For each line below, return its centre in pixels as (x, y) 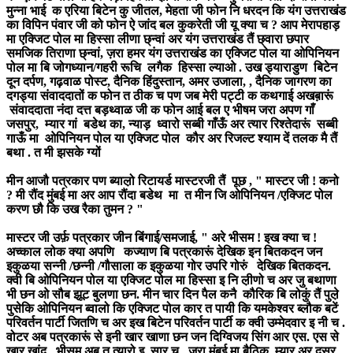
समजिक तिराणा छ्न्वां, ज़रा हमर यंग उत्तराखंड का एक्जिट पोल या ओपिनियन (173, 53)
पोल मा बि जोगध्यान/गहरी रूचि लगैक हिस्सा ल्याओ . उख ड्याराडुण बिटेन (176, 67)
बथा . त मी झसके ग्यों (54, 152)
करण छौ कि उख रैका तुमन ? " (75, 209)
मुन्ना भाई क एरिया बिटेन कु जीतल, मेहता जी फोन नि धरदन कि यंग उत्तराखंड (176, 10)
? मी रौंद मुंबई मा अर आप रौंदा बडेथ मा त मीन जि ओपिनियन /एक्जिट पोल (169, 195)
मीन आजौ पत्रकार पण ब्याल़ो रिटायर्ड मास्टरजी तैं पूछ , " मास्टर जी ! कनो (173, 180)
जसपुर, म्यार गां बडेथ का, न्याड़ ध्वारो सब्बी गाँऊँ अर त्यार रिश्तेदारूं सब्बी (172, 124)
